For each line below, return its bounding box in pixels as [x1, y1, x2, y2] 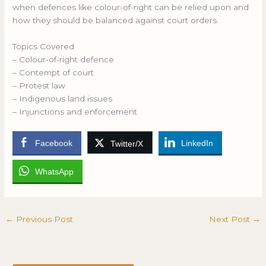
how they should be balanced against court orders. [12, 15, 219, 26]
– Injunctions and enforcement [12, 107, 138, 116]
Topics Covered [12, 42, 75, 51]
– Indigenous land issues [12, 94, 113, 103]
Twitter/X [110, 138, 144, 148]
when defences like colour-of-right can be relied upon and [12, 2, 249, 12]
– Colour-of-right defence [12, 55, 115, 64]
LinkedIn [181, 138, 214, 148]
